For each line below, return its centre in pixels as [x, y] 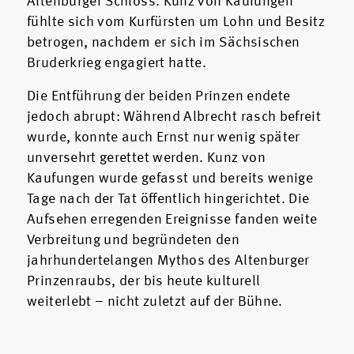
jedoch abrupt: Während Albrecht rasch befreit [174, 117]
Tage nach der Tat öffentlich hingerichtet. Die [168, 200]
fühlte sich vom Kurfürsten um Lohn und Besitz [176, 23]
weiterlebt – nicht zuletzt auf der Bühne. [157, 302]
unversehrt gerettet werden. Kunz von [146, 158]
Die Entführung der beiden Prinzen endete [159, 97]
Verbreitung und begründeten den [134, 241]
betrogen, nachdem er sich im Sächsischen [164, 43]
